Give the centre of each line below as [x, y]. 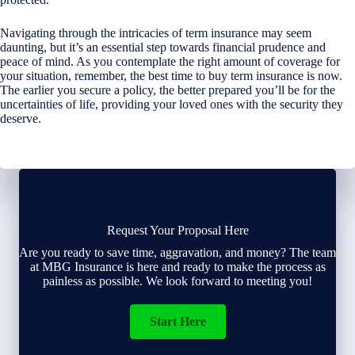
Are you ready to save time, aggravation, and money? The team [177, 252]
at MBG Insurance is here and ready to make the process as [177, 266]
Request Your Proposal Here [177, 230]
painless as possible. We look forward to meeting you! [177, 281]
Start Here [177, 321]
